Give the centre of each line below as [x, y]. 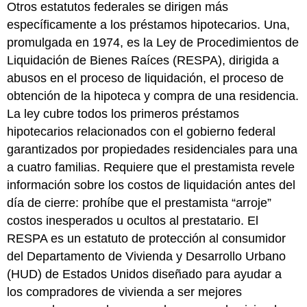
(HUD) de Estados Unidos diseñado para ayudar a [145, 274]
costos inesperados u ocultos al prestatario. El [133, 221]
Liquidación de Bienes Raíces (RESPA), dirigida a [143, 61]
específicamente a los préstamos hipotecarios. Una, [149, 25]
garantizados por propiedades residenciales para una [152, 150]
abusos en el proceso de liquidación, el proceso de [146, 78]
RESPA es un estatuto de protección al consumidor [147, 239]
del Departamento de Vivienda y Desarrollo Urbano [147, 257]
